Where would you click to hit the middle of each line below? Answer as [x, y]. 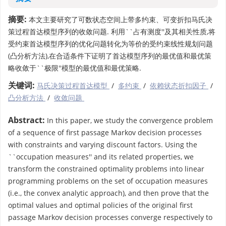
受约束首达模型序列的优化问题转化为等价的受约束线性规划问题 [110, 44]
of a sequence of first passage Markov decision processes [105, 132]
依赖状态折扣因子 [179, 86]
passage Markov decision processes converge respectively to [110, 217]
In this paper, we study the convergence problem [129, 120]
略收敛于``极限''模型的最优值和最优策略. [75, 68]
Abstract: [26, 120]
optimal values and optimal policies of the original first [100, 205]
